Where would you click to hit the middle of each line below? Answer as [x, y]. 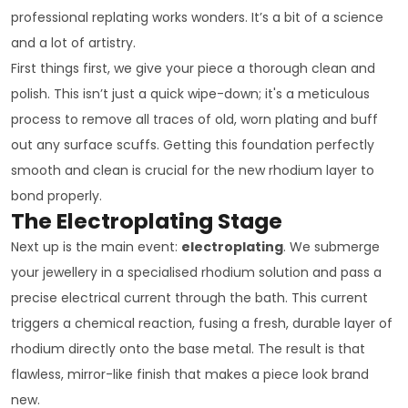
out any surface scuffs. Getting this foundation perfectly [193, 144]
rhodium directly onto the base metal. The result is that [188, 348]
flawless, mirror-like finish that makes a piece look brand [190, 374]
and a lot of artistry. [73, 42]
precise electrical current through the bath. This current [189, 297]
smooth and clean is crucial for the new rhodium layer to [193, 170]
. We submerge [331, 246]
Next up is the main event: [96, 246]
